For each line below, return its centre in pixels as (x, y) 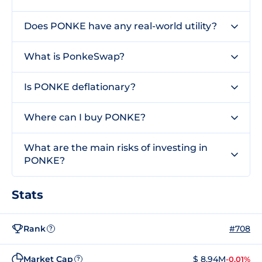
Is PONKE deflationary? (80, 87)
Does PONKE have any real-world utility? (120, 26)
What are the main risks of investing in (116, 148)
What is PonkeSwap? (74, 56)
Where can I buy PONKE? (85, 117)
